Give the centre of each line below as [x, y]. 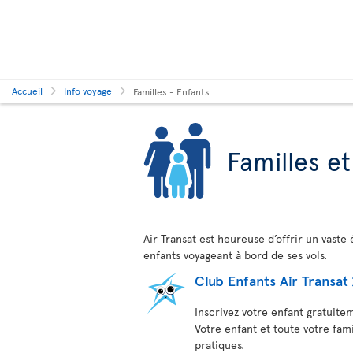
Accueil [27, 91]
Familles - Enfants [171, 91]
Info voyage [88, 91]
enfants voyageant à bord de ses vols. [235, 255]
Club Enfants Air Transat [271, 280]
